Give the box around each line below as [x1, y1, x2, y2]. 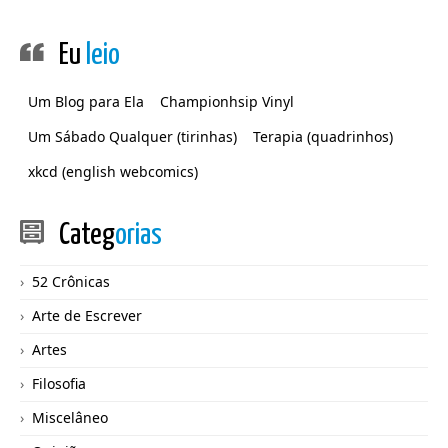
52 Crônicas [32, 272, 110, 291]
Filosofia [32, 374, 86, 393]
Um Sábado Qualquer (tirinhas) [28, 127, 237, 146]
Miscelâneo [32, 408, 108, 427]
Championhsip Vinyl [160, 92, 294, 111]
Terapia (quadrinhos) [253, 127, 393, 146]
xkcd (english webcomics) [28, 162, 198, 181]
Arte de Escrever [32, 306, 142, 325]
